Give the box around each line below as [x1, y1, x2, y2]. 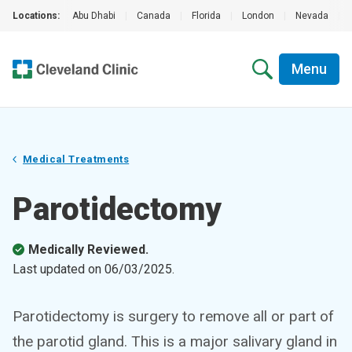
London [242, 10, 274, 21]
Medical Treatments [23, 153, 130, 165]
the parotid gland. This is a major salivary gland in [13, 332, 337, 350]
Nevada [295, 10, 328, 21]
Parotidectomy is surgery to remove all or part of [13, 307, 334, 325]
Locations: [13, 10, 60, 21]
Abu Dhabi [72, 10, 115, 21]
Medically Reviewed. [28, 242, 148, 257]
